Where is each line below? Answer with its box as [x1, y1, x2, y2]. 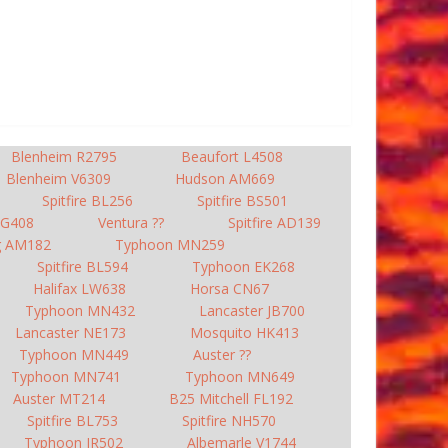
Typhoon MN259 [115, 235, 225, 254]
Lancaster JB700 [199, 301, 305, 320]
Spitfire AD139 [228, 213, 321, 232]
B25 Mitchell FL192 [168, 389, 293, 408]
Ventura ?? [98, 213, 164, 232]
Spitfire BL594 [36, 257, 128, 276]
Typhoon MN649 [184, 367, 295, 386]
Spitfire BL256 [41, 191, 133, 210]
